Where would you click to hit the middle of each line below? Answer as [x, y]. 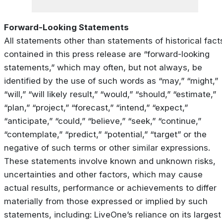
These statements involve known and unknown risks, [110, 161]
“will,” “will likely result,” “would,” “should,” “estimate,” [110, 94]
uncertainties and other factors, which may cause [103, 175]
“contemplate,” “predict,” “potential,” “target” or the [105, 135]
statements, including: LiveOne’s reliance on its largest [112, 215]
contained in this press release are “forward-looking [107, 54]
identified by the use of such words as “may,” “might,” [111, 81]
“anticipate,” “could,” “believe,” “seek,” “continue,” [103, 121]
